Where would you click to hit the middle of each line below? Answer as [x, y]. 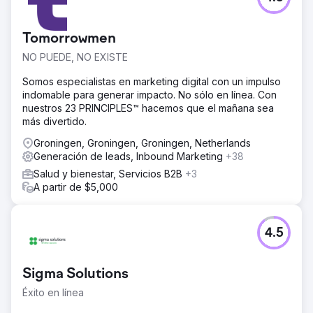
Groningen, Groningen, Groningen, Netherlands [142, 143]
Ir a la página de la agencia [156, 24]
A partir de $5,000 [76, 187]
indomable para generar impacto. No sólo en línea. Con [150, 94]
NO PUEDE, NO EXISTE [75, 57]
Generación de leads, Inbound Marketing [130, 156]
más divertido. [54, 121]
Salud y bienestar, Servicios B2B [109, 173]
